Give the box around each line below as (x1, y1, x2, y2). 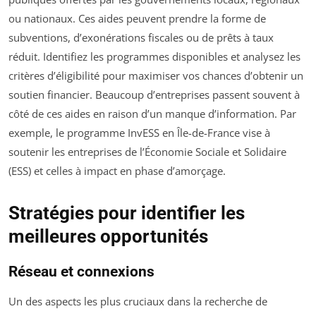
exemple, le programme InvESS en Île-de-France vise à (8, 126, 270, 140)
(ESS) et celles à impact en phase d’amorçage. (8, 164, 226, 178)
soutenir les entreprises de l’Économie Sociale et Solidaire (8, 145, 286, 159)
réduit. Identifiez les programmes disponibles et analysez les (8, 49, 300, 64)
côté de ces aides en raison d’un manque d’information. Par (8, 107, 296, 121)
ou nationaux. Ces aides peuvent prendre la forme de (8, 11, 266, 26)
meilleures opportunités (8, 226, 208, 248)
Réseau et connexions (8, 263, 154, 281)
